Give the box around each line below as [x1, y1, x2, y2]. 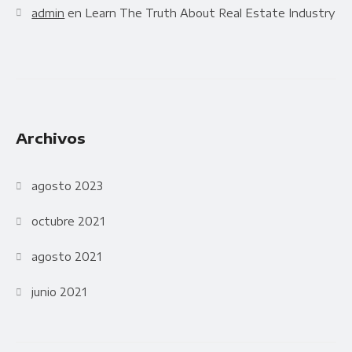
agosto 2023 [31, 178, 104, 192]
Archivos [16, 128, 86, 147]
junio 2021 [31, 284, 87, 299]
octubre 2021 [31, 214, 105, 228]
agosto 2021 [31, 249, 102, 263]
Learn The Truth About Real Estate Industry [85, 6, 335, 20]
